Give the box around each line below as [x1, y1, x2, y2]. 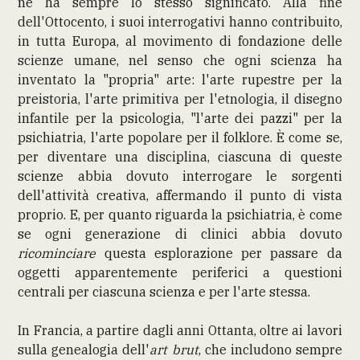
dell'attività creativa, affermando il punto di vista [18, 186, 342, 203]
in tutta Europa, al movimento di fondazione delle [18, 32, 342, 49]
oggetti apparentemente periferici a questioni [18, 264, 342, 280]
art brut [149, 341, 198, 358]
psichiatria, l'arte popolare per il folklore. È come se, [18, 129, 342, 145]
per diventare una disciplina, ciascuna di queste [18, 148, 342, 165]
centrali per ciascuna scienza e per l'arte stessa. [18, 283, 311, 300]
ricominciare [18, 244, 96, 261]
